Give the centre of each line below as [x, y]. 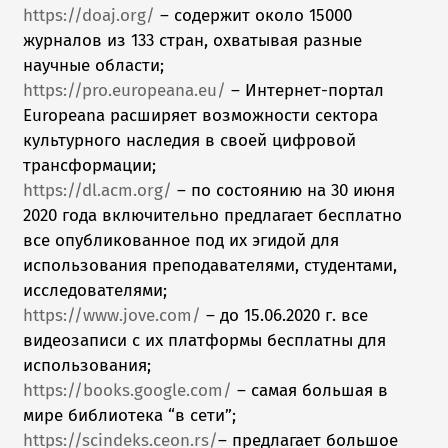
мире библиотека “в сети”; [130, 416]
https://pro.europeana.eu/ [125, 91]
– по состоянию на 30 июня [284, 191]
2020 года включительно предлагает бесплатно [213, 216]
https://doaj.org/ [89, 16]
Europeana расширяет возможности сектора [201, 116]
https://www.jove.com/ [112, 316]
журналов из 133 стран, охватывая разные [193, 41]
